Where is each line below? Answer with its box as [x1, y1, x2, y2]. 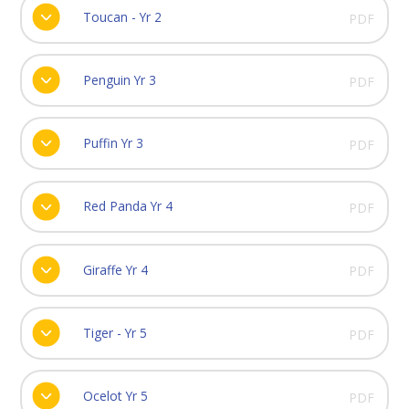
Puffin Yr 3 [82, 134, 143, 152]
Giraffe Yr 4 [82, 260, 148, 278]
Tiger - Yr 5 [82, 323, 147, 341]
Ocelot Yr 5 [82, 387, 148, 405]
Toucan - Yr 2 [82, 7, 162, 26]
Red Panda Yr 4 [82, 197, 173, 215]
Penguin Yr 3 [82, 71, 156, 89]
